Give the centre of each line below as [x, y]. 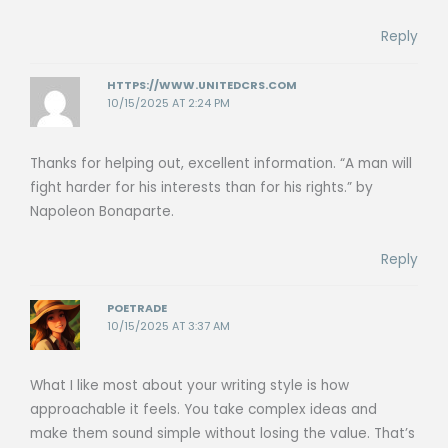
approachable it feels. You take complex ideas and [203, 410]
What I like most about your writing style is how [189, 386]
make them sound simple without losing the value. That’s [222, 434]
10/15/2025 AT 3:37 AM [169, 326]
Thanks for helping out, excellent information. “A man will [221, 163]
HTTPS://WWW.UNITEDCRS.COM [202, 86]
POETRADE [137, 308]
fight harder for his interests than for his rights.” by [201, 187]
